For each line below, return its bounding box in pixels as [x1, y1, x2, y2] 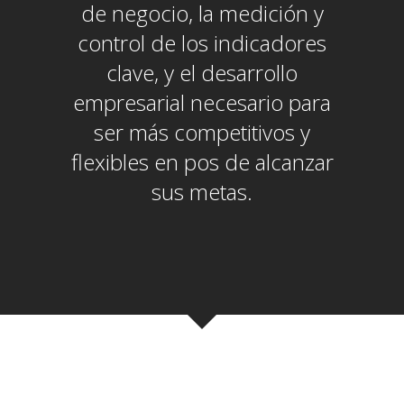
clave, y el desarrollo [106, 58, 298, 87]
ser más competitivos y [94, 117, 310, 147]
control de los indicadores [78, 28, 326, 58]
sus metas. [151, 177, 252, 207]
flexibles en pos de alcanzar [70, 147, 334, 177]
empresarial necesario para [73, 87, 331, 117]
